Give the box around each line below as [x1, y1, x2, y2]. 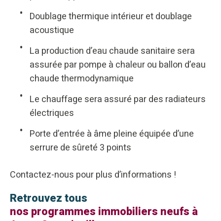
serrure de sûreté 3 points [30, 141, 131, 155]
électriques [30, 107, 74, 120]
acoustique [30, 24, 74, 37]
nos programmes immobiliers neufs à [10, 204, 198, 220]
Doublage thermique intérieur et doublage [30, 10, 192, 24]
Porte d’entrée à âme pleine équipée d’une [30, 127, 194, 141]
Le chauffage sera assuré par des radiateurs [30, 93, 206, 107]
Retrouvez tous [10, 190, 87, 207]
